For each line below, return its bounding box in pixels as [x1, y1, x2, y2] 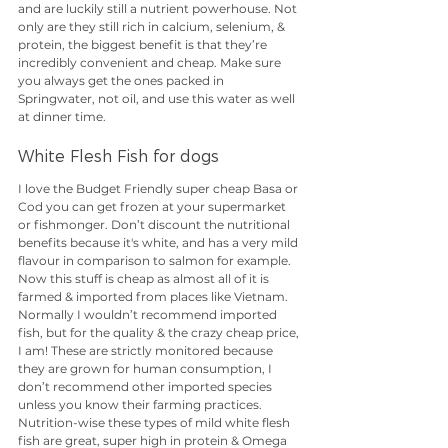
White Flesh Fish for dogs [18, 147, 219, 167]
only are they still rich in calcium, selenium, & [18, 19, 288, 35]
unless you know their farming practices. [18, 397, 265, 413]
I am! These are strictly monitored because [18, 343, 276, 359]
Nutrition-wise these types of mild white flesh [18, 415, 293, 431]
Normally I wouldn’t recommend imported [18, 307, 280, 323]
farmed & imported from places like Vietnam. [18, 289, 291, 305]
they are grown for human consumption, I [18, 361, 275, 377]
